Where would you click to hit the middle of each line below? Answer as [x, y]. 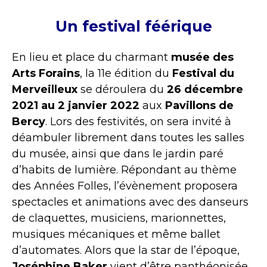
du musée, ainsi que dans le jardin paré [118, 154]
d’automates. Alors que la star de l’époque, [126, 251]
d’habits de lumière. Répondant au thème [124, 170]
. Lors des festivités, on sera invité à [138, 122]
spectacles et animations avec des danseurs [130, 202]
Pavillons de [199, 106]
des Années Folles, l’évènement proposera [125, 186]
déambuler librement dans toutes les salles [128, 138]
